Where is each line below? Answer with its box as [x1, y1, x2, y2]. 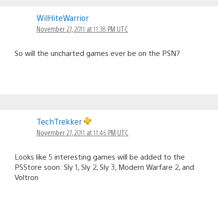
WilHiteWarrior [36, 13, 89, 23]
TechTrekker [36, 116, 84, 127]
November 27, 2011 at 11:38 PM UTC [36, 24, 128, 34]
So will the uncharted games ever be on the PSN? [15, 48, 180, 58]
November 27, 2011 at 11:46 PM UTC [36, 128, 128, 137]
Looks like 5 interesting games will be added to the [15, 152, 185, 162]
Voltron [15, 172, 38, 182]
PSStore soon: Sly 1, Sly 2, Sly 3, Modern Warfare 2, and [15, 162, 194, 172]
